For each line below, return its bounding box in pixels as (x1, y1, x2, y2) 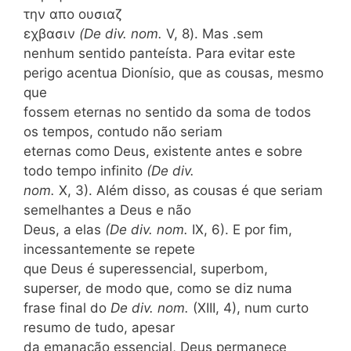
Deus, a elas (24, 221, 105, 237)
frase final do (24, 299, 110, 316)
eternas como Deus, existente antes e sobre (24, 143, 302, 159)
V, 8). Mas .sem (166, 25, 263, 42)
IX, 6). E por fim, (192, 221, 292, 237)
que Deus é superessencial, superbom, (24, 260, 268, 277)
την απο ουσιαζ (24, 5, 122, 22)
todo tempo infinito (24, 162, 147, 179)
